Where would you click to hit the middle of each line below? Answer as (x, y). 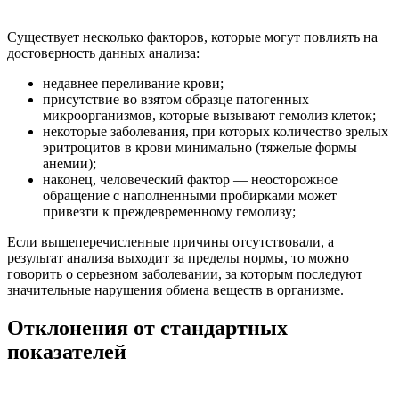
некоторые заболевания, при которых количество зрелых (216, 132)
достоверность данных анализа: (103, 53)
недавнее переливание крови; (133, 84)
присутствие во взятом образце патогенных (176, 100)
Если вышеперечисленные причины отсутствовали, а (171, 242)
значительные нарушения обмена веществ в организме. (175, 290)
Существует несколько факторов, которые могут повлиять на (192, 37)
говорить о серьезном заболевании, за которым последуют (185, 274)
